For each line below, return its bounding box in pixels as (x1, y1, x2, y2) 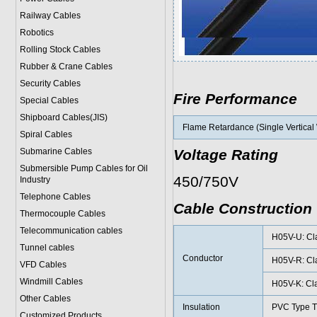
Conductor (182, 253, 223, 263)
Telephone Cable (19, 192, 86, 202)
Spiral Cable (19, 129, 68, 139)
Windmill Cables (19, 277, 83, 287)
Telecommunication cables (19, 226, 122, 236)
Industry (19, 175, 50, 185)
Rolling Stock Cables (19, 45, 100, 54)
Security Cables (19, 79, 81, 88)
